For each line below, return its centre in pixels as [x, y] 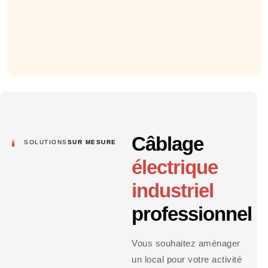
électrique [175, 167]
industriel [173, 190]
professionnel [192, 214]
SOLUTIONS [46, 142]
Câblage [168, 144]
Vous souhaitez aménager [186, 243]
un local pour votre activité [187, 259]
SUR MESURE [92, 142]
